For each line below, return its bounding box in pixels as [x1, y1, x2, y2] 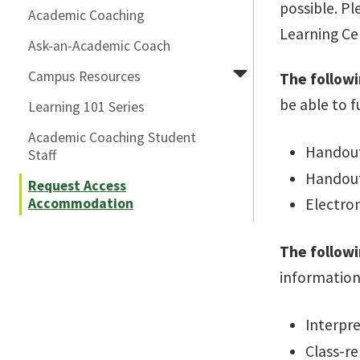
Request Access [28, 177, 126, 194]
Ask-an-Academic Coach [28, 37, 170, 55]
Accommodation [28, 194, 133, 212]
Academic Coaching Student [28, 129, 196, 146]
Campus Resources [28, 67, 141, 85]
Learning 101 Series [28, 98, 145, 116]
